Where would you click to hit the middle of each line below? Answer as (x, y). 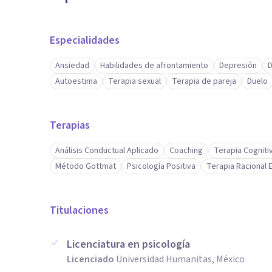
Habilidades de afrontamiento (154, 66)
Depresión (238, 66)
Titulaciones (79, 210)
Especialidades (85, 40)
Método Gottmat (86, 166)
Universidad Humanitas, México (180, 259)
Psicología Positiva (161, 166)
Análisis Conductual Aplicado (107, 151)
